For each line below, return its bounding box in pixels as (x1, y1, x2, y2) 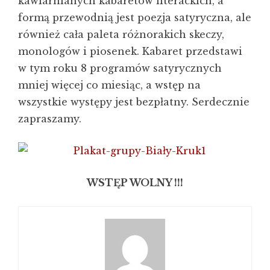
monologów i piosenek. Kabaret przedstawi (18, 45, 242, 57)
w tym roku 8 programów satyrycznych (18, 62, 222, 74)
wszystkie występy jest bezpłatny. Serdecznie (18, 96, 250, 108)
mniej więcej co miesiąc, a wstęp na (18, 79, 201, 91)
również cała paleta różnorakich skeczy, (18, 28, 224, 40)
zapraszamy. (18, 113, 81, 125)
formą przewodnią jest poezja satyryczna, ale (18, 11, 251, 24)
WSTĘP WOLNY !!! (87, 177, 183, 189)
